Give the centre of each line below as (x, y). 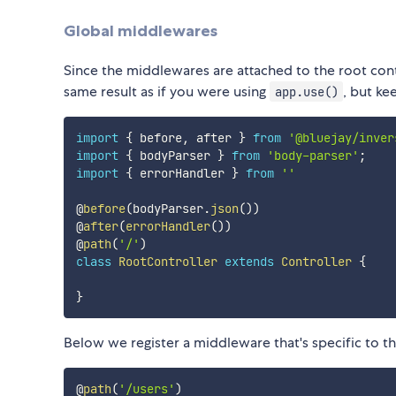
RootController (168, 261)
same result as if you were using (167, 91)
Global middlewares (141, 31)
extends (249, 261)
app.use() (306, 91)
